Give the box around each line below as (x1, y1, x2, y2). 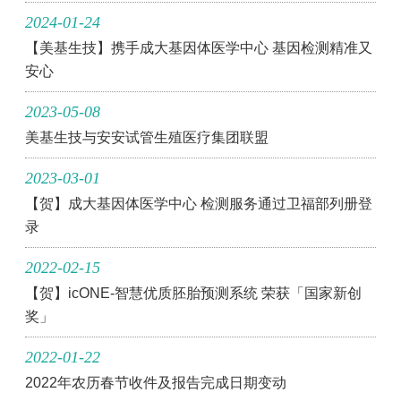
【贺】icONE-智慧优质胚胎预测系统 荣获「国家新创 (25, 286, 363, 301)
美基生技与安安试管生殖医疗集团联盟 (25, 130, 269, 145)
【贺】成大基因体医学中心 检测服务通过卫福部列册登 (25, 196, 373, 211)
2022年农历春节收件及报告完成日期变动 (25, 375, 287, 390)
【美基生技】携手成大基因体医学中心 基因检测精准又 (25, 40, 373, 55)
